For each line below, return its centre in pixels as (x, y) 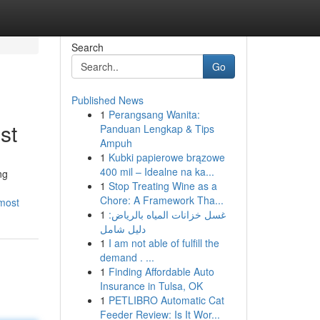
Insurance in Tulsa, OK (151, 286)
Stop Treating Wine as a (162, 186)
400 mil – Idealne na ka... (157, 171)
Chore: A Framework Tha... (161, 200)
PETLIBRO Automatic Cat (166, 300)
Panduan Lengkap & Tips (157, 129)
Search (87, 47)
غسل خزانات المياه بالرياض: (167, 214)
